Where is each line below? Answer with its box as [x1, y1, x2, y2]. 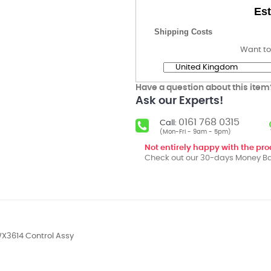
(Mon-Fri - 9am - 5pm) [160, 129, 231, 135]
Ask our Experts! [135, 96, 223, 106]
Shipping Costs [154, 27, 212, 36]
